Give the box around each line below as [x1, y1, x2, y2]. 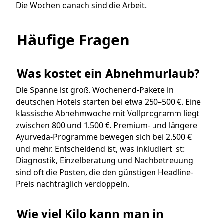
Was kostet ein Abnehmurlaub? [17, 65, 199, 82]
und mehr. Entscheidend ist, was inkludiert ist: [16, 143, 185, 154]
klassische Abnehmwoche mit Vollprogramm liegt [16, 108, 199, 119]
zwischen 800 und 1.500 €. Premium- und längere [16, 120, 197, 131]
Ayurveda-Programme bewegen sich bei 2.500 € [16, 131, 192, 143]
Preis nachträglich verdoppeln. [16, 178, 129, 190]
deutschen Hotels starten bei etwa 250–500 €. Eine [16, 96, 201, 108]
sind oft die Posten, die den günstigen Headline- [16, 167, 193, 178]
